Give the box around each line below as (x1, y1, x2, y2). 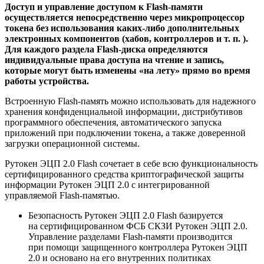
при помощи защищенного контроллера (28, 242, 192, 253)
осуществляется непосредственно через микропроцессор (5, 12, 245, 23)
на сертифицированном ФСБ (28, 221, 148, 232)
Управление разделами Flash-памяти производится (28, 232, 232, 242)
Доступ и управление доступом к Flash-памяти (5, 2, 203, 12)
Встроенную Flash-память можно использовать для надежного (5, 96, 256, 107)
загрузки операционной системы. (5, 138, 140, 149)
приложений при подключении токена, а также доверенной (5, 128, 246, 138)
